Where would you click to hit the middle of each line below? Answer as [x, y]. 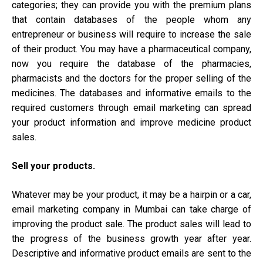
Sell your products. [53, 166]
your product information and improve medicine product [131, 123]
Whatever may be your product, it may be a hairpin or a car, [131, 195]
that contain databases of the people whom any [131, 20]
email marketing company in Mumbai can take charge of [131, 210]
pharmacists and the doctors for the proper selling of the [131, 79]
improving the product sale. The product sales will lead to [131, 224]
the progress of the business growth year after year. [131, 239]
